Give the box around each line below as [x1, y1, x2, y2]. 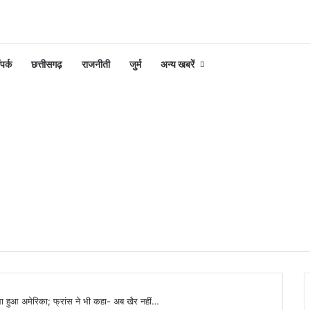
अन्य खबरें [161, 57, 194, 70]
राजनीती [82, 57, 110, 70]
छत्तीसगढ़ [31, 57, 62, 70]
